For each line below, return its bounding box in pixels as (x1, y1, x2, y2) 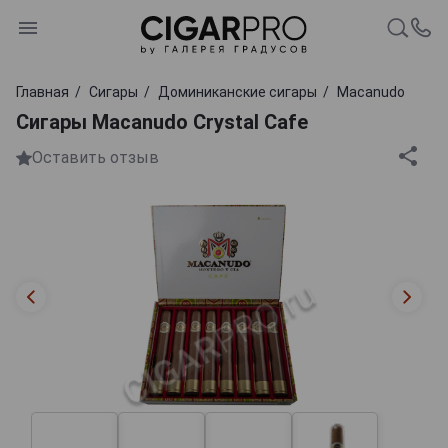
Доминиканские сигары (158, 83, 317, 100)
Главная (16, 83, 69, 100)
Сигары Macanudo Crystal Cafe (16, 109, 308, 134)
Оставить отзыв (32, 148, 159, 168)
